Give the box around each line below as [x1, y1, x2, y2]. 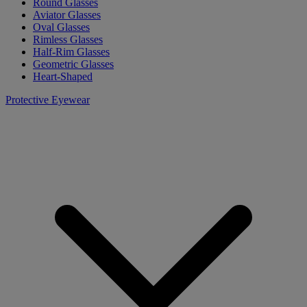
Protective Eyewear [5, 93, 90, 106]
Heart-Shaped [33, 70, 93, 82]
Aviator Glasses [33, 8, 101, 21]
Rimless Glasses [33, 33, 103, 45]
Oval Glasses [33, 21, 90, 33]
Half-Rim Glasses [33, 45, 110, 58]
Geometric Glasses [33, 58, 114, 70]
